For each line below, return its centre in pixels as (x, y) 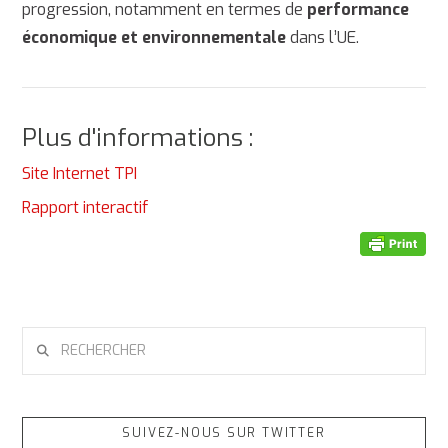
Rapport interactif (85, 208)
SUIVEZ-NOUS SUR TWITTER (224, 432)
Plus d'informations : (138, 138)
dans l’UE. (323, 38)
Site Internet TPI (80, 173)
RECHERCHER (64, 338)
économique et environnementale (154, 38)
